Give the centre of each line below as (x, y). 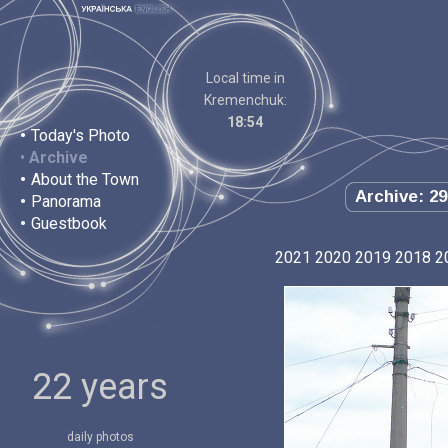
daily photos (100, 437)
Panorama (66, 201)
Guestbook (69, 223)
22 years (100, 387)
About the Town (85, 179)
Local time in (245, 78)
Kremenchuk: (245, 100)
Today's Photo (80, 135)
